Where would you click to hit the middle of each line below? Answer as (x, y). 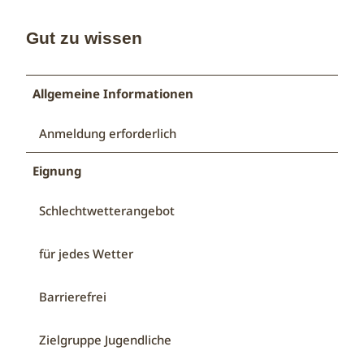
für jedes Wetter (86, 253)
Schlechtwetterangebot (107, 210)
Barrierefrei (73, 296)
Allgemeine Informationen (113, 93)
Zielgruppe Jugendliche (105, 339)
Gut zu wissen (84, 38)
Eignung (56, 170)
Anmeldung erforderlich (108, 133)
